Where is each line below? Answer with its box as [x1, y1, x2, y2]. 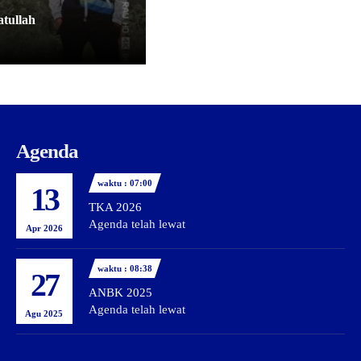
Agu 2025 [25, 308, 64, 318]
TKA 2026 [88, 200, 142, 214]
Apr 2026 [25, 222, 63, 233]
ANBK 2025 [88, 285, 152, 299]
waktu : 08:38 [97, 263, 152, 273]
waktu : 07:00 [97, 177, 152, 188]
